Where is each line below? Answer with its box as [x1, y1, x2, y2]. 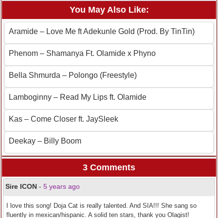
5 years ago [43, 182, 80, 191]
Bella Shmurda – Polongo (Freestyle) [9, 71, 137, 80]
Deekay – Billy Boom [9, 137, 81, 145]
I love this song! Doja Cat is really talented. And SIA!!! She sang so [6, 202, 197, 210]
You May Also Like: [69, 5, 149, 15]
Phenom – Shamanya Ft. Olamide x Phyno [9, 49, 156, 58]
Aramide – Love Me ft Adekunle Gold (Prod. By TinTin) [9, 27, 195, 36]
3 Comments [83, 163, 135, 173]
